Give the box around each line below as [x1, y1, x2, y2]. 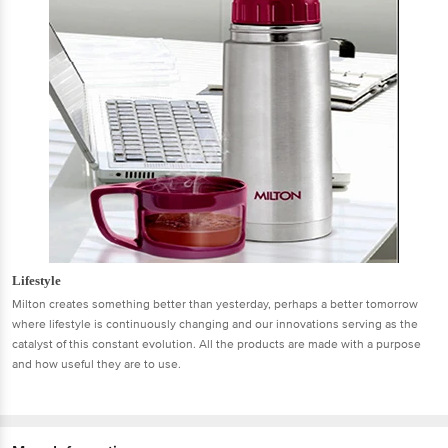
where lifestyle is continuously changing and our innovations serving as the [12, 316, 418, 332]
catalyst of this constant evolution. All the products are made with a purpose [12, 336, 421, 352]
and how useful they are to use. [12, 356, 181, 372]
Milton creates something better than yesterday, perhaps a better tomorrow [12, 296, 418, 312]
